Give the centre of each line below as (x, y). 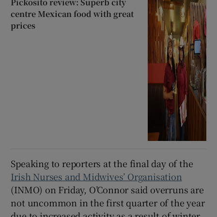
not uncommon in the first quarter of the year (108, 203)
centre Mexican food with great (72, 14)
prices (23, 26)
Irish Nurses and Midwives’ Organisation (96, 177)
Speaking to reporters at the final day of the (102, 163)
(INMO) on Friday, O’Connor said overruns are (107, 190)
